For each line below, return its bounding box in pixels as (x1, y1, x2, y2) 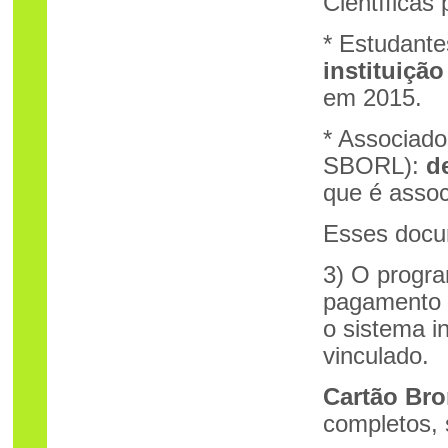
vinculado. (323, 343, 429, 369)
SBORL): (323, 153, 426, 179)
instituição (323, 58, 444, 84)
